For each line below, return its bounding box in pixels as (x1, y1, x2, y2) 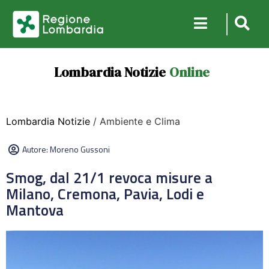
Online (169, 63, 210, 81)
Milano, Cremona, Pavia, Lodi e (6, 183, 204, 205)
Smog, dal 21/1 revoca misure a (6, 166, 213, 189)
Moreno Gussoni (50, 143, 110, 156)
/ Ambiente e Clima (90, 115, 180, 127)
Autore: (22, 143, 50, 156)
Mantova (6, 199, 64, 222)
